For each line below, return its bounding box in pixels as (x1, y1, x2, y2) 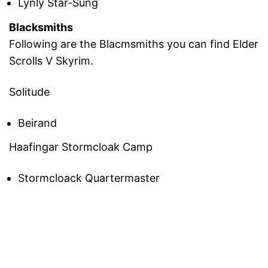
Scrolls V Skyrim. (9, 54, 93, 67)
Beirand (18, 116, 57, 129)
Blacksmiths (9, 20, 73, 33)
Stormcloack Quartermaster (18, 172, 160, 185)
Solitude (9, 85, 50, 98)
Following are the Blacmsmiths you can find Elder (9, 37, 258, 50)
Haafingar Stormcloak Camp (9, 141, 153, 154)
